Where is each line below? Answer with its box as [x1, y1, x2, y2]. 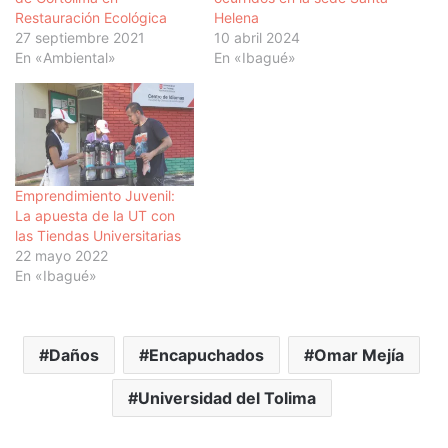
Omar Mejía [314, 344, 404, 365]
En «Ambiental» [15, 49, 116, 67]
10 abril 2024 [214, 29, 300, 47]
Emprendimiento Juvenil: [15, 186, 175, 204]
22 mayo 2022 [15, 246, 108, 264]
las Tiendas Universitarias [15, 226, 181, 244]
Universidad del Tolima [137, 387, 316, 408]
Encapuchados [149, 344, 264, 365]
